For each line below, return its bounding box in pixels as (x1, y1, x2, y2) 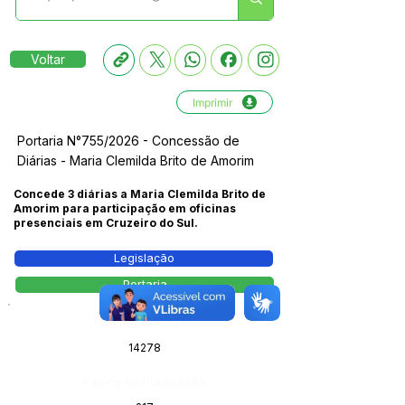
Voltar (31, 52, 65, 67)
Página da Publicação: (82, 374, 208, 389)
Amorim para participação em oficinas (14, 202, 236, 215)
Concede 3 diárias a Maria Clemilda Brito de (14, 187, 266, 201)
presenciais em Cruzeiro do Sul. (14, 216, 198, 230)
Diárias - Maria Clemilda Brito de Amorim (17, 153, 254, 168)
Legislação (113, 251, 174, 265)
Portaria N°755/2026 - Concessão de (17, 133, 240, 148)
